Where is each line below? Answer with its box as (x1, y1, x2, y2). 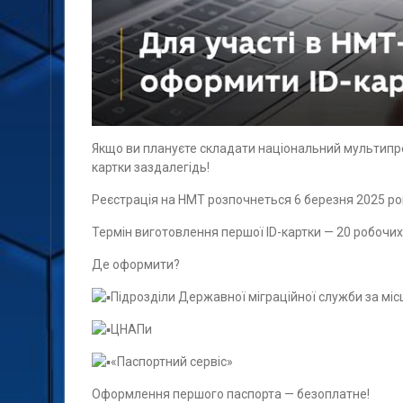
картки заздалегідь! (92, 160, 210, 175)
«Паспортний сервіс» (111, 354, 233, 369)
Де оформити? (92, 257, 180, 272)
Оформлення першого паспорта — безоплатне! (92, 387, 370, 401)
